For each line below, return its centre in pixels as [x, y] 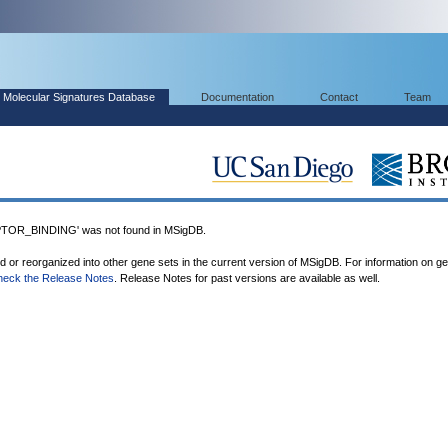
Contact [339, 97]
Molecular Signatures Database [79, 97]
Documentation [237, 97]
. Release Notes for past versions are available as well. [247, 278]
